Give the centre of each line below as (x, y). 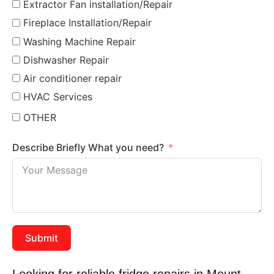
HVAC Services (58, 97)
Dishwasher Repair (66, 60)
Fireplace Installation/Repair (87, 23)
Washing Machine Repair (80, 41)
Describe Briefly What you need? (88, 148)
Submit (42, 238)
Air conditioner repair (72, 79)
